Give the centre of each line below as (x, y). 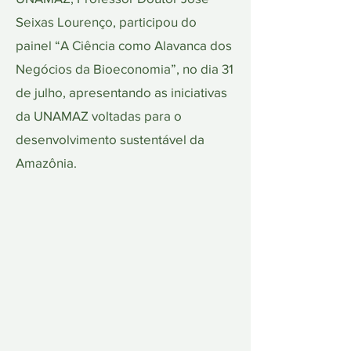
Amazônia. (46, 163)
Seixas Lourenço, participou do (106, 22)
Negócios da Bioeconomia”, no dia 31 (125, 69)
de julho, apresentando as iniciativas (121, 92)
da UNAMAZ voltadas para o (99, 116)
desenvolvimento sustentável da (110, 139)
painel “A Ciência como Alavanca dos (124, 45)
